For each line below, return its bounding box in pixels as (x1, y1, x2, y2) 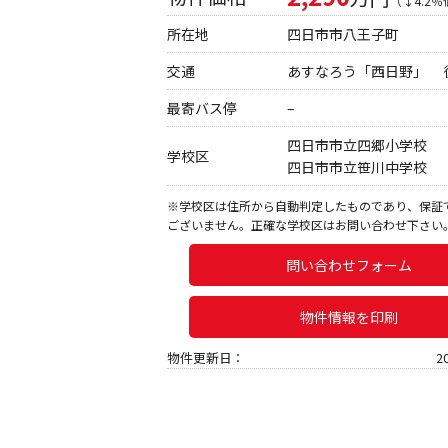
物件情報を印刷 (299, 307, 398, 328)
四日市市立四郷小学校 (287, 135, 427, 156)
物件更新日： (167, 348, 245, 368)
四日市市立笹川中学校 (287, 157, 427, 178)
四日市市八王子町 (287, 24, 413, 45)
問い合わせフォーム (285, 255, 412, 276)
